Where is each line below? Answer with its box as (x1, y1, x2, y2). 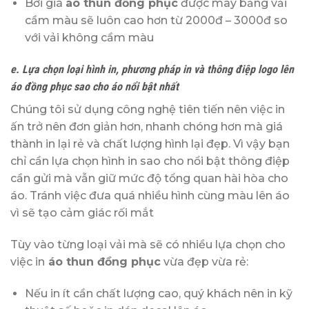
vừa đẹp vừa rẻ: (161, 255, 248, 268)
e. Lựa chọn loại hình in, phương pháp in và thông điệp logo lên (10, 62, 294, 76)
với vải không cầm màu (24, 31, 154, 45)
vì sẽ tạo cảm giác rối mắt (10, 206, 154, 219)
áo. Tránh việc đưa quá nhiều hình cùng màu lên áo (10, 188, 290, 202)
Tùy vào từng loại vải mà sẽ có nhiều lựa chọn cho (10, 237, 286, 251)
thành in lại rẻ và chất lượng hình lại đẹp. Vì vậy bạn (10, 137, 290, 150)
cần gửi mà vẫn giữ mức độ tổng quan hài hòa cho (10, 171, 288, 185)
